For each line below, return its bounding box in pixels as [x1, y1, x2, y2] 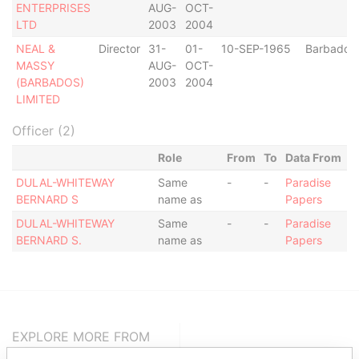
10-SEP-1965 [220, 42, 291, 55]
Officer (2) [12, 123, 75, 139]
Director [98, 42, 140, 55]
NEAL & [15, 42, 55, 55]
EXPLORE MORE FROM [12, 329, 150, 345]
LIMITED [15, 92, 60, 106]
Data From [284, 151, 341, 164]
